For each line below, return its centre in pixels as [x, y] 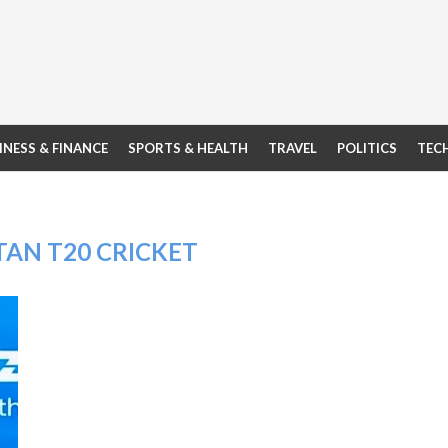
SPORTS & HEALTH [188, 148]
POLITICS [367, 148]
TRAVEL [292, 148]
